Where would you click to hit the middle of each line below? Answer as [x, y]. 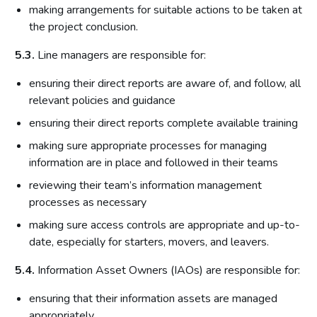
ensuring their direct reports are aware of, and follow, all [165, 83]
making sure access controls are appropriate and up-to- [165, 225]
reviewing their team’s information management [145, 185]
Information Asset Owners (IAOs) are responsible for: [167, 270]
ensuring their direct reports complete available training [163, 123]
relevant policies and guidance [102, 100]
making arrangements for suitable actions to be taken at [166, 10]
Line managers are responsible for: [120, 55]
